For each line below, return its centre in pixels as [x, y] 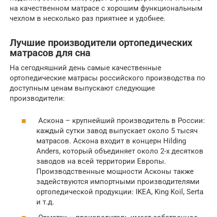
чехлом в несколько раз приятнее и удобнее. [88, 18]
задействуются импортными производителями [118, 182]
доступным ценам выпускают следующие [82, 88]
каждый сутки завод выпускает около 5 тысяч [117, 131]
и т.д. [45, 202]
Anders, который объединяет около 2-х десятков [120, 151]
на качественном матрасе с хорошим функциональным [106, 8]
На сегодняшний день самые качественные [85, 68]
